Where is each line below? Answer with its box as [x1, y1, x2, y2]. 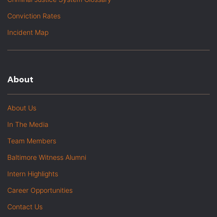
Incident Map [7, 28, 48, 37]
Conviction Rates [7, 12, 61, 20]
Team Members [7, 137, 56, 145]
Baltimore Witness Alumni [7, 153, 86, 162]
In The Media [7, 120, 48, 129]
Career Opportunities [7, 186, 73, 195]
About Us [7, 104, 36, 112]
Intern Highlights [7, 170, 58, 178]
